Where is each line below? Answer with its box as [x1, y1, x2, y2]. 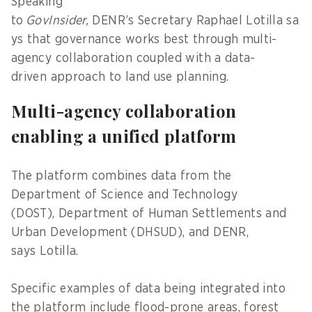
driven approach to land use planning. [11, 70, 233, 84]
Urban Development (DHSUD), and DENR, [11, 226, 249, 239]
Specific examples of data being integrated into [11, 282, 286, 295]
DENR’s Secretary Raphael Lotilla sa [92, 14, 299, 27]
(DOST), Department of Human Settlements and [11, 207, 287, 220]
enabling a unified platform [11, 124, 242, 147]
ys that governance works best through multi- [11, 33, 277, 46]
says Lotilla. [11, 244, 83, 258]
